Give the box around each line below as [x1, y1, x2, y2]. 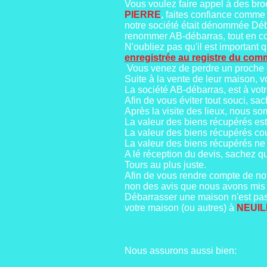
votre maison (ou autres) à [125, 203, 237, 213]
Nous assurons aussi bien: [125, 246, 237, 256]
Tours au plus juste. [125, 160, 206, 170]
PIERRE [125, 10, 161, 20]
